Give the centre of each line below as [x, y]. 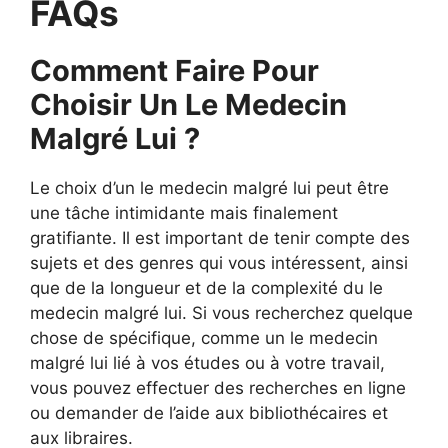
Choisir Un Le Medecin [188, 104]
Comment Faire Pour [174, 70]
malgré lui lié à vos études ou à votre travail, [207, 363]
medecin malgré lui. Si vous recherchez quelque [221, 313]
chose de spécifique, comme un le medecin [204, 338]
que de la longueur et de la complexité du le [206, 288]
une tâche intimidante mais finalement [184, 213]
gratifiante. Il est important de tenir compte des [220, 238]
